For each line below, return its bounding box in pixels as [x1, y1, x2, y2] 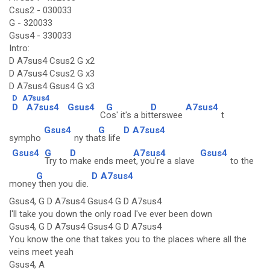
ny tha [74, 133, 98, 143]
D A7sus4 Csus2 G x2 [9, 55, 95, 66]
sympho [9, 133, 41, 143]
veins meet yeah [9, 246, 74, 257]
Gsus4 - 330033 [9, 30, 72, 41]
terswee [151, 110, 183, 121]
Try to [45, 155, 70, 166]
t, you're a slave [133, 155, 197, 166]
